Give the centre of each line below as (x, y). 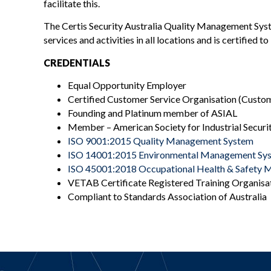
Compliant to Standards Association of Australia (167, 197)
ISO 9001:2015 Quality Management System (162, 141)
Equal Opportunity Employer (127, 85)
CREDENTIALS (77, 62)
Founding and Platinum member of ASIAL (152, 113)
